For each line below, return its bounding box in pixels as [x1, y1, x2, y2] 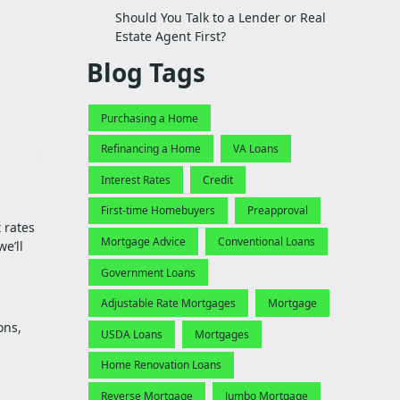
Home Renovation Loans [101, 357, 221, 373]
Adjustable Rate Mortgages [101, 296, 236, 312]
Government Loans [101, 264, 196, 280]
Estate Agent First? [114, 28, 226, 45]
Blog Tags [87, 55, 205, 89]
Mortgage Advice [101, 233, 186, 249]
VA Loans [233, 141, 279, 157]
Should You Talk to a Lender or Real [114, 9, 326, 26]
